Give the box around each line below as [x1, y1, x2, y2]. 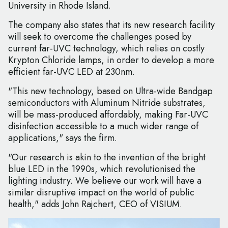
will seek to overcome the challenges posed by [8, 30, 191, 44]
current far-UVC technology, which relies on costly [8, 42, 205, 55]
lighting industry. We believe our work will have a [8, 174, 202, 188]
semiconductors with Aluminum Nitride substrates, [8, 96, 206, 110]
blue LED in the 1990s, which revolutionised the [8, 162, 195, 176]
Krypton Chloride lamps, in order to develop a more [8, 53, 214, 67]
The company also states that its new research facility [8, 18, 215, 32]
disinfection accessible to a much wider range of [8, 120, 198, 133]
